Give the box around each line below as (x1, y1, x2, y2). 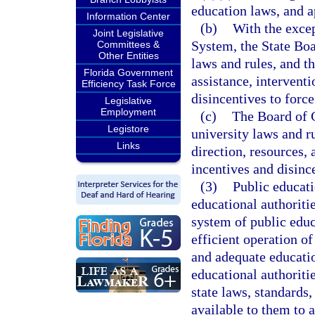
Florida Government (84, 67, 173, 78)
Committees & (97, 39, 160, 50)
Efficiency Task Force (81, 78, 176, 89)
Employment (101, 106, 156, 117)
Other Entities (98, 50, 159, 61)
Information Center (86, 11, 170, 22)
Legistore (108, 123, 149, 134)
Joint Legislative (93, 27, 164, 39)
